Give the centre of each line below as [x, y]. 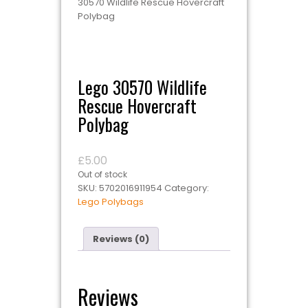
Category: [187, 188]
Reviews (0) [121, 239]
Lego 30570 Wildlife [142, 87]
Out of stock [102, 174]
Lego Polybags [111, 202]
